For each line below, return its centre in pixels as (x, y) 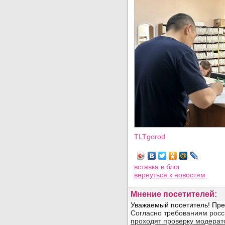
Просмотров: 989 (162, 145)
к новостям (187, 175)
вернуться (152, 175)
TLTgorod (150, 137)
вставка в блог (157, 167)
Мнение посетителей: (174, 194)
